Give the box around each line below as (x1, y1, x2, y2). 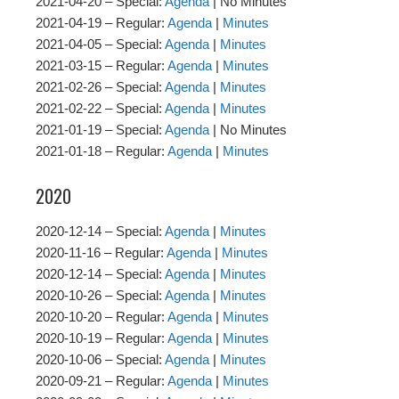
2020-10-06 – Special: (36, 352, 165, 368)
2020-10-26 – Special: (36, 288, 165, 304)
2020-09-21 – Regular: (36, 373, 167, 389)
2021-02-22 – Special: (36, 101, 165, 117)
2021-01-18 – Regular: (36, 143, 167, 159)
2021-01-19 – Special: (36, 122, 165, 138)
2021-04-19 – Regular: (36, 15, 167, 31)
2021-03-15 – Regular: (36, 58, 167, 74)
